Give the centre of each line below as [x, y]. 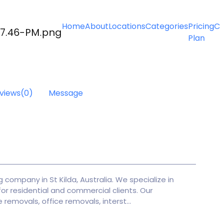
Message [66, 93]
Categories [167, 26]
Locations [127, 26]
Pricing [201, 26]
